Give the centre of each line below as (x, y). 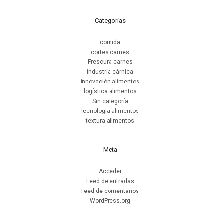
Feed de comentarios (110, 191)
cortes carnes (110, 52)
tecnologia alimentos (110, 111)
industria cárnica (110, 72)
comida (110, 42)
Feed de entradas (110, 181)
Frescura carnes (110, 62)
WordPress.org (110, 201)
